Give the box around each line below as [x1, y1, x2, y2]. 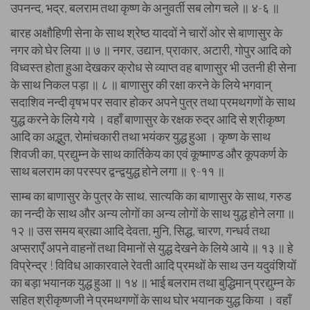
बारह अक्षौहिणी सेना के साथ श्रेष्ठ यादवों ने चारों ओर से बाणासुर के [10, 25, 282, 40]
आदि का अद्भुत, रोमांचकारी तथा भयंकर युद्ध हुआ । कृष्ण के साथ [10, 129, 271, 144]
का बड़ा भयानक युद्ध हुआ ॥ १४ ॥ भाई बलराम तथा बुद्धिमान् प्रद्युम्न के [10, 275, 295, 290]
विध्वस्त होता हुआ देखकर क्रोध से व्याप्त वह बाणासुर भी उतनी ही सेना [10, 60, 296, 75]
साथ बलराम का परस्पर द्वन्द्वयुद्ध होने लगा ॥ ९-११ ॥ [10, 163, 225, 179]
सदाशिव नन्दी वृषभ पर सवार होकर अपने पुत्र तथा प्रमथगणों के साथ [10, 94, 295, 109]
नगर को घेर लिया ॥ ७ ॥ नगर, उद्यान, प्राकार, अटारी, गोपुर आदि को [10, 42, 291, 57]
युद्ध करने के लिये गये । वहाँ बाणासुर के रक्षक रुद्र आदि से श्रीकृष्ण [10, 111, 285, 127]
